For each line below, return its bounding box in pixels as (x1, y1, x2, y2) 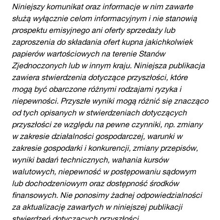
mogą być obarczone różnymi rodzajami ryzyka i (12, 80, 181, 95)
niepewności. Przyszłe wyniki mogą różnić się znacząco (12, 92, 208, 107)
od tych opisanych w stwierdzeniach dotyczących (12, 104, 187, 119)
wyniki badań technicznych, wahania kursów (12, 151, 168, 166)
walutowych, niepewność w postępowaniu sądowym (12, 163, 196, 178)
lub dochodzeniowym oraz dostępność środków (12, 174, 179, 190)
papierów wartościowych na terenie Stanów (12, 45, 165, 60)
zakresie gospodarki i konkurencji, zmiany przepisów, (12, 139, 198, 154)
